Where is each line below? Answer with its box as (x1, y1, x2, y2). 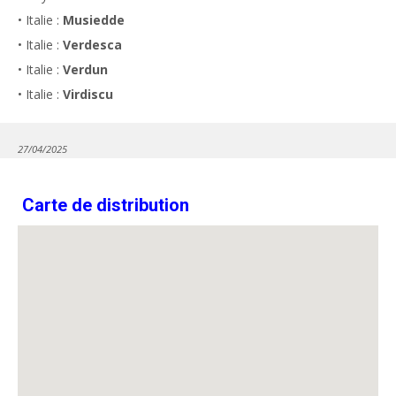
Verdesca (63, 35, 122, 53)
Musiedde (63, 11, 125, 28)
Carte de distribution (22, 194, 189, 216)
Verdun (63, 60, 108, 78)
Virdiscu (63, 85, 113, 103)
